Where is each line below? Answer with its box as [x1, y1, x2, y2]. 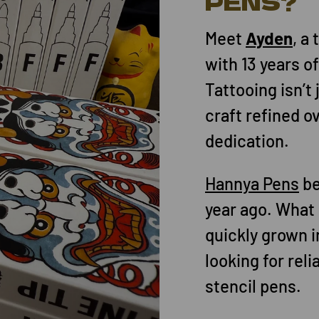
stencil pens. [205, 276, 301, 297]
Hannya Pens [205, 173, 299, 194]
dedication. [205, 130, 289, 152]
